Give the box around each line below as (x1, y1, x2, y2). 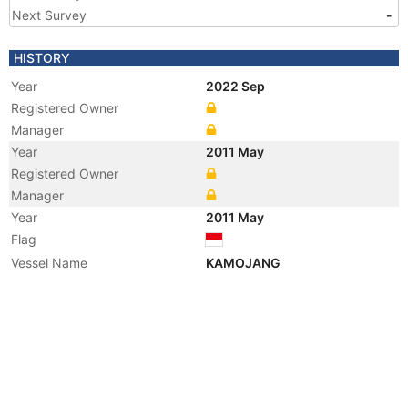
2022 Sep (206, 78, 268, 94)
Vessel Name (11, 255, 87, 270)
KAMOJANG (206, 255, 283, 270)
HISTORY (14, 50, 70, 66)
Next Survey (12, 7, 87, 23)
